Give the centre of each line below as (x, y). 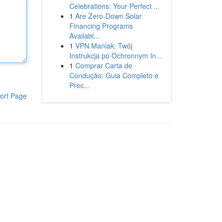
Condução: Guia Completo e (114, 75)
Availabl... (84, 36)
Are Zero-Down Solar (108, 16)
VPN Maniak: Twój (104, 46)
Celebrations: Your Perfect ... (114, 6)
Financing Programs (101, 26)
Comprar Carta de (104, 65)
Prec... (79, 85)
